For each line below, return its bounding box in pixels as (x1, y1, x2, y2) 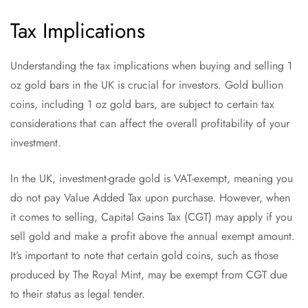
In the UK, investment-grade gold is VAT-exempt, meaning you (10, 170, 293, 187)
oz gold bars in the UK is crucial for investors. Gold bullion (10, 77, 283, 93)
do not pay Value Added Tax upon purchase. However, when (10, 190, 290, 206)
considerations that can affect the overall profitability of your (10, 115, 289, 132)
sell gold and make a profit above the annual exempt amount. (10, 228, 295, 245)
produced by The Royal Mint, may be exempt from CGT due (10, 267, 287, 283)
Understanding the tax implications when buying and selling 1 (10, 58, 292, 74)
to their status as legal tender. (10, 286, 145, 302)
